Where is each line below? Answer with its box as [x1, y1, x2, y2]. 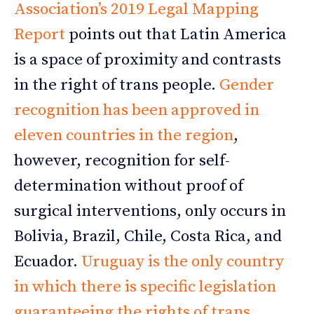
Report [14, 25, 65, 46]
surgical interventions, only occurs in [14, 201, 286, 222]
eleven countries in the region [14, 125, 233, 146]
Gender [219, 75, 274, 96]
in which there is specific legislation [14, 277, 276, 298]
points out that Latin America [65, 25, 287, 46]
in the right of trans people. [14, 75, 219, 96]
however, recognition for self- [14, 151, 230, 172]
